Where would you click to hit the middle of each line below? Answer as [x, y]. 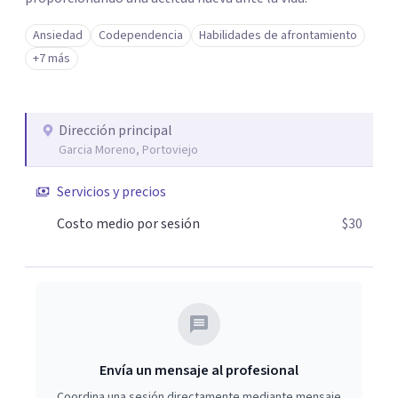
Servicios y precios [111, 192]
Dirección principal [115, 131]
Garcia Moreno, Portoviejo [128, 150]
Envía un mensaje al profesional [199, 370]
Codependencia [141, 36]
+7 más [52, 59]
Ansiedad [58, 36]
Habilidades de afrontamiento [278, 36]
